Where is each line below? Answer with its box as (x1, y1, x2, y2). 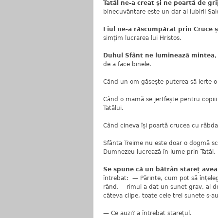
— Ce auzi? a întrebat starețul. (103, 210, 194, 217)
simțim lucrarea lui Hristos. (103, 35, 182, 41)
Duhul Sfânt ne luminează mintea (103, 52, 215, 59)
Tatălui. (103, 105, 124, 111)
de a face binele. (103, 61, 151, 68)
